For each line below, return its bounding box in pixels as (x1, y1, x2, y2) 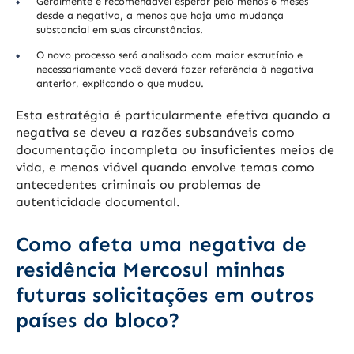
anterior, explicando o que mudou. (36, 77, 204, 90)
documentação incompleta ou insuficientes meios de (16, 142, 334, 158)
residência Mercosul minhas (16, 258, 284, 283)
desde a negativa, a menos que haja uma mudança (36, 9, 284, 22)
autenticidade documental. (16, 194, 180, 210)
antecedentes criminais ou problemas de (16, 177, 261, 193)
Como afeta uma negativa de (16, 232, 307, 258)
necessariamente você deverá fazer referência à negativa (36, 63, 314, 76)
